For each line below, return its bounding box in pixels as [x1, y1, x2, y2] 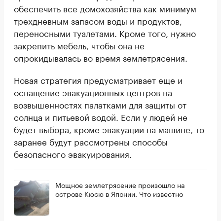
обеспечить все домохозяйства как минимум [14, 1, 196, 15]
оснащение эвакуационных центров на [14, 85, 172, 99]
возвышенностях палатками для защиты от [14, 98, 186, 111]
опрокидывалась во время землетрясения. [14, 51, 187, 64]
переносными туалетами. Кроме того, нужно [14, 26, 196, 39]
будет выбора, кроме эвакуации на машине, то [14, 122, 204, 136]
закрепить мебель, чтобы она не [14, 38, 145, 52]
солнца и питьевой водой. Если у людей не [14, 110, 187, 123]
